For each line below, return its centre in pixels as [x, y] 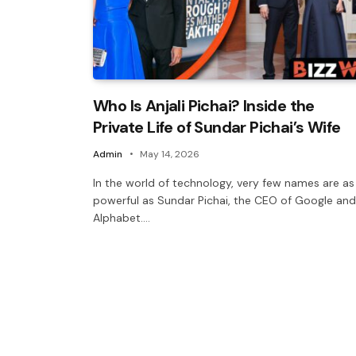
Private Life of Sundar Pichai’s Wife [217, 127]
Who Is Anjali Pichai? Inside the [204, 105]
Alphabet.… [122, 217]
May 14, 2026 [170, 154]
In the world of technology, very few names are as [224, 182]
